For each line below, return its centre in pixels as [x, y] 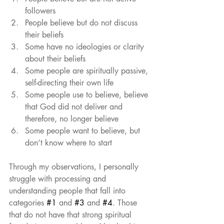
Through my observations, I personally [75, 167]
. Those [126, 203]
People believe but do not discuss [82, 23]
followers [43, 11]
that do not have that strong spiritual [71, 215]
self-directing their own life [72, 83]
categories [28, 203]
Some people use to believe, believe [88, 95]
